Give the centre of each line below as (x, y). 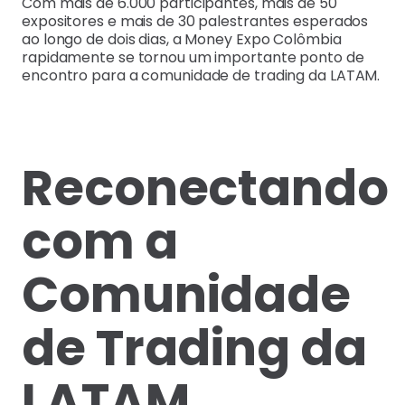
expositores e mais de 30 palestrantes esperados (195, 22)
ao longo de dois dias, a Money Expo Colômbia (182, 40)
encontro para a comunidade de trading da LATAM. (201, 76)
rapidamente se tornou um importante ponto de (193, 58)
